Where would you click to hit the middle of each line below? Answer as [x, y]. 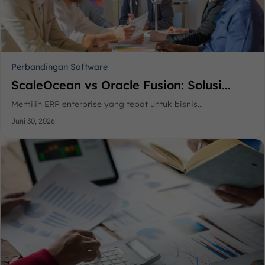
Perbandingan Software [59, 67]
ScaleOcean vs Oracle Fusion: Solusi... [121, 85]
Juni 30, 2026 [33, 121]
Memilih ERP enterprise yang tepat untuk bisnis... [107, 104]
